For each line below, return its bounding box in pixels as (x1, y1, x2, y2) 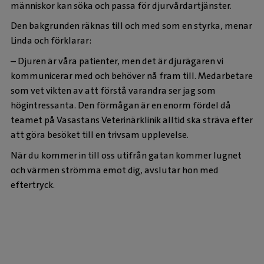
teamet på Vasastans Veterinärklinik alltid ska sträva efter (11, 114, 253, 127)
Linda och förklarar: (11, 34, 91, 47)
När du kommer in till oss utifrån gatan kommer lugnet (11, 149, 242, 162)
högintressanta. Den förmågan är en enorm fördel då (11, 99, 231, 112)
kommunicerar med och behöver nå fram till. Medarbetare (11, 70, 253, 82)
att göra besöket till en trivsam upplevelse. (11, 128, 189, 141)
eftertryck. (11, 179, 55, 192)
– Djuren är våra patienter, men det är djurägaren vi (11, 55, 223, 68)
